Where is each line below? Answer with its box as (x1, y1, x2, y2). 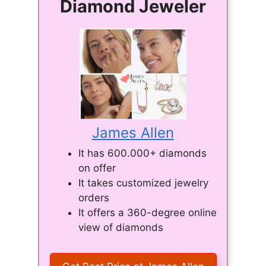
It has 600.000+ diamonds (78, 147, 207, 159)
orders (78, 191, 109, 204)
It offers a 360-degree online (78, 206, 217, 218)
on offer (78, 161, 116, 174)
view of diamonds (78, 221, 163, 233)
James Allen (92, 123, 174, 141)
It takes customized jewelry (78, 176, 208, 189)
